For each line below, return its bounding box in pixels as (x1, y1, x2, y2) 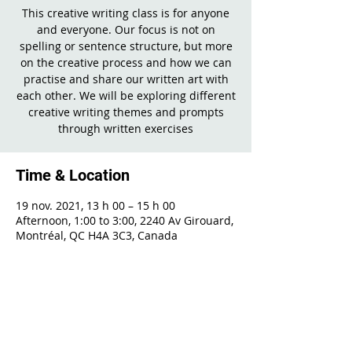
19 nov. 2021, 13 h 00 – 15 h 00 (16, 198, 175, 213)
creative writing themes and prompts (27, 104, 224, 119)
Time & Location (16, 166, 130, 185)
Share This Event (16, 313, 133, 332)
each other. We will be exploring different (16, 88, 236, 103)
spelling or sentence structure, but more (19, 38, 233, 53)
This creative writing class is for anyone (22, 5, 229, 20)
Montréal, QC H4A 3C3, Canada (16, 228, 178, 243)
